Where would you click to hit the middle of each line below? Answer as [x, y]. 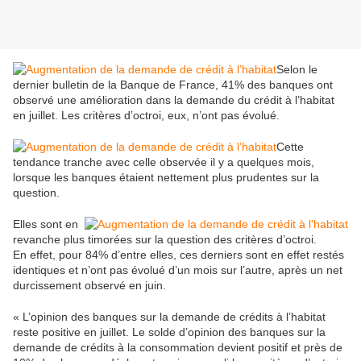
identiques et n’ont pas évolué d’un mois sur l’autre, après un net [178, 270]
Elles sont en [46, 224]
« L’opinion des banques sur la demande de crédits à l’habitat [169, 317]
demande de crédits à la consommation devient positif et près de [178, 348]
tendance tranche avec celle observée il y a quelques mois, [164, 162]
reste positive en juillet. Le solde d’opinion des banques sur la [169, 332]
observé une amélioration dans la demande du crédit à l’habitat [174, 100]
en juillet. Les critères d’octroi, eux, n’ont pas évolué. [146, 116]
